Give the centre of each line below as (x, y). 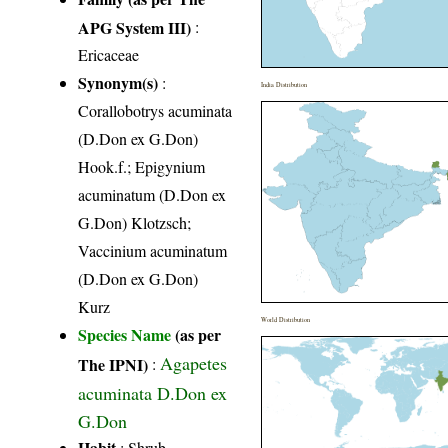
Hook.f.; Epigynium (142, 166)
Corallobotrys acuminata (155, 110)
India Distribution (284, 84)
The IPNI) (113, 363)
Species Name (127, 334)
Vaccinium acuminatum (153, 250)
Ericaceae (109, 54)
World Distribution (286, 319)
